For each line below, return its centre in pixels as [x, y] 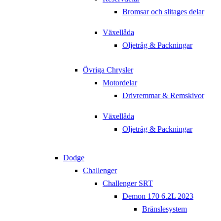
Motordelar [120, 83]
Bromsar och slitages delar [163, 12]
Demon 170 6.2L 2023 [158, 196]
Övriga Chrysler [108, 70]
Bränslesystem [165, 209]
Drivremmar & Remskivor [163, 96]
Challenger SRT [128, 184]
